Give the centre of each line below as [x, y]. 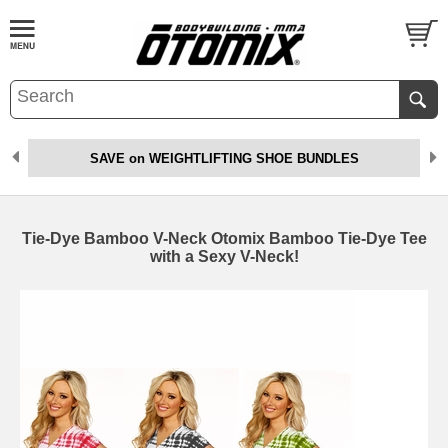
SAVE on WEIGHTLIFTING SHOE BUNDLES [224, 158]
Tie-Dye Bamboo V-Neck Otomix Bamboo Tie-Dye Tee [224, 238]
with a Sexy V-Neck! [224, 256]
